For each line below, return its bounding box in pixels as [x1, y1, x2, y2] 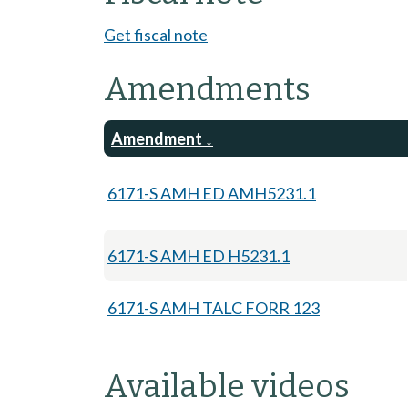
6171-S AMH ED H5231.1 [107, 245, 290, 266]
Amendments [104, 69, 311, 108]
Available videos [104, 366, 350, 405]
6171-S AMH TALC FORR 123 [107, 297, 320, 318]
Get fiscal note [104, 24, 208, 45]
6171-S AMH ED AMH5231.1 [107, 182, 316, 203]
